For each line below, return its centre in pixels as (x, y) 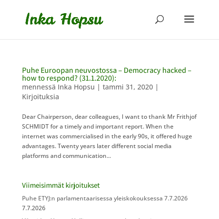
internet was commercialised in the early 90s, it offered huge (107, 136)
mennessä (40, 87)
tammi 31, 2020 (128, 87)
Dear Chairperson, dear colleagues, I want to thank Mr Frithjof (109, 117)
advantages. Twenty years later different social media (97, 146)
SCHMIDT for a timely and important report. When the (98, 126)
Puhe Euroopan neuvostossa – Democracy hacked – (107, 70)
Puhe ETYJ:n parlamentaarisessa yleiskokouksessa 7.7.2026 (105, 198)
